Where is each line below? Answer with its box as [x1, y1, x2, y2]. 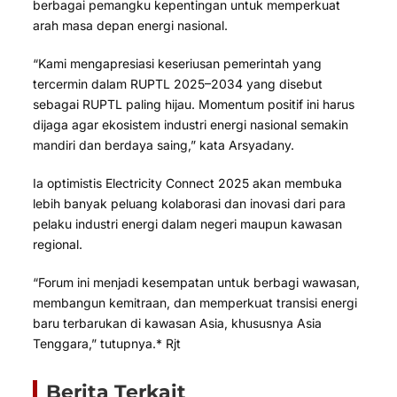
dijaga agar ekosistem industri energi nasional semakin [33, 116, 349, 132]
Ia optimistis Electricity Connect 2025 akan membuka [33, 175, 343, 191]
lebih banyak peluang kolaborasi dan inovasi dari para [33, 195, 346, 211]
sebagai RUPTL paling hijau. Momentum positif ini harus [33, 96, 355, 112]
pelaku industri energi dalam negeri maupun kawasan [33, 215, 343, 231]
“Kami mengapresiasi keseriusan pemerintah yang [33, 55, 323, 71]
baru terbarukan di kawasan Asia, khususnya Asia [33, 315, 323, 331]
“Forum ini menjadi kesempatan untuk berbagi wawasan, [33, 274, 361, 290]
